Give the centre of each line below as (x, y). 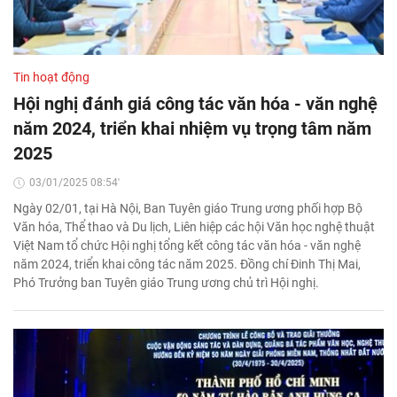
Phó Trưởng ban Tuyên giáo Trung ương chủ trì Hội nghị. (166, 283)
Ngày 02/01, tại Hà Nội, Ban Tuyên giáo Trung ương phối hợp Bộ (188, 209)
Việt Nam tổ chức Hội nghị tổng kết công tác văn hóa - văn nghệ (187, 246)
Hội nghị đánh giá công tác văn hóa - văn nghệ (195, 104)
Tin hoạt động (51, 78)
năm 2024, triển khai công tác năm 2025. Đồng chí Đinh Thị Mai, (187, 265)
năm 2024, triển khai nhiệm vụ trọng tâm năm (192, 129)
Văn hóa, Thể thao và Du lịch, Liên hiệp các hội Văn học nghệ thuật (194, 227)
